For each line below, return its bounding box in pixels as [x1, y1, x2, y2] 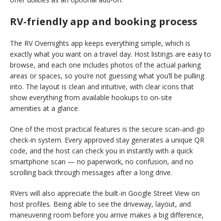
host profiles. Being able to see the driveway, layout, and [10, 199, 191, 209]
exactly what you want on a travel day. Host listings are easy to [10, 49, 211, 59]
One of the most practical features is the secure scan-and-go [10, 124, 205, 134]
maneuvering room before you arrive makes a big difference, [10, 210, 204, 220]
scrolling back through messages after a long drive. [10, 167, 172, 177]
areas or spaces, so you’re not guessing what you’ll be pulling [10, 71, 204, 80]
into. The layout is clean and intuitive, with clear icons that [10, 81, 194, 91]
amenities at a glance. [10, 103, 79, 113]
